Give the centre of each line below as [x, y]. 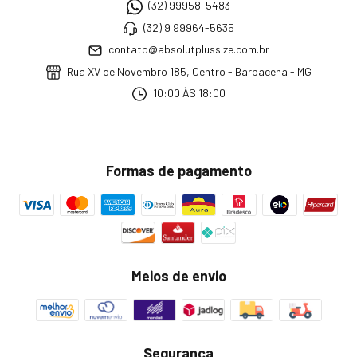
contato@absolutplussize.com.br [189, 49]
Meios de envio [178, 276]
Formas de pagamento [178, 171]
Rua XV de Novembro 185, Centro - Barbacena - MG [188, 71]
